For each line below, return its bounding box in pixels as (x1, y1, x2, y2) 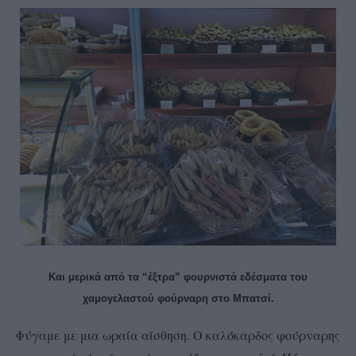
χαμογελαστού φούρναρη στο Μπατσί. (82, 292, 274, 304)
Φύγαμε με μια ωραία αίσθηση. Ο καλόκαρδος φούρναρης (16, 326, 340, 343)
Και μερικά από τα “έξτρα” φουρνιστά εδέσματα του (48, 270, 308, 283)
